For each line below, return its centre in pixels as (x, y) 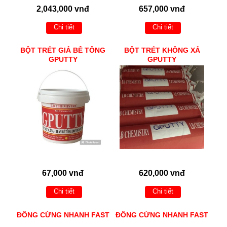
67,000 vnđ (63, 173)
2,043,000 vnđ (63, 9)
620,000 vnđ (162, 173)
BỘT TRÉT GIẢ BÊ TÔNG (63, 50)
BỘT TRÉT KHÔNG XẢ (162, 50)
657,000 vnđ (162, 9)
